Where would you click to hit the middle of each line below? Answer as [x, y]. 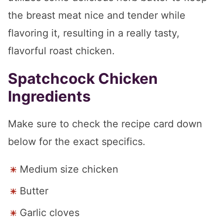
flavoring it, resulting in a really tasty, [94, 33]
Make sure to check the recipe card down [105, 124]
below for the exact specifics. [77, 141]
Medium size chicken [69, 169]
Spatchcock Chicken [83, 78]
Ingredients [49, 96]
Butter [34, 191]
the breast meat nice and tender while [97, 15]
